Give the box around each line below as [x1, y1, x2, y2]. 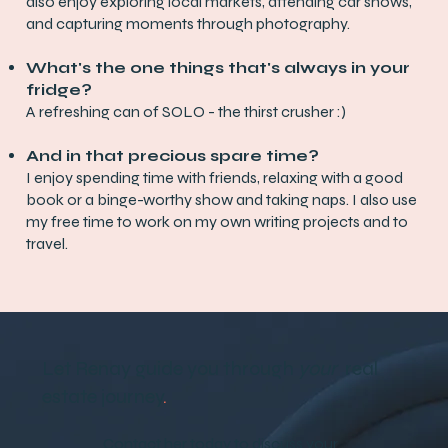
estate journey [42, 383, 164, 409]
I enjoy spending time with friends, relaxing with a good [26, 168, 404, 188]
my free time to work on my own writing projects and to [26, 212, 409, 232]
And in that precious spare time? [26, 146, 320, 166]
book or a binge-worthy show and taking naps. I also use [26, 190, 418, 210]
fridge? [26, 80, 93, 100]
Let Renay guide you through [42, 355, 299, 381]
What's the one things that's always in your [26, 58, 411, 78]
